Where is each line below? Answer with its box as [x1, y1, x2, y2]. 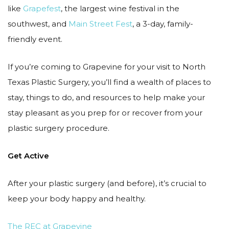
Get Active [8, 151, 49, 161]
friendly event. [8, 34, 62, 44]
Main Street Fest [68, 19, 132, 29]
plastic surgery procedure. [8, 123, 109, 133]
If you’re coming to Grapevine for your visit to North [8, 62, 205, 72]
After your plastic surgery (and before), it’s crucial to [8, 178, 207, 188]
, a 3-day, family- [132, 19, 193, 29]
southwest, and [8, 19, 68, 29]
